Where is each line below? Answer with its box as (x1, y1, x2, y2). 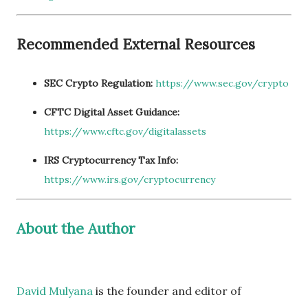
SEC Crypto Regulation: (44, 76, 153, 89)
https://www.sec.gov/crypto (155, 76, 289, 89)
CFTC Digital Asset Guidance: (44, 105, 179, 118)
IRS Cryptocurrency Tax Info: (44, 153, 178, 166)
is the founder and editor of (93, 283, 241, 298)
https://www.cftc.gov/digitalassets (44, 124, 206, 137)
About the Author (16, 219, 135, 238)
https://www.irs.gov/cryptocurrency (44, 173, 215, 186)
